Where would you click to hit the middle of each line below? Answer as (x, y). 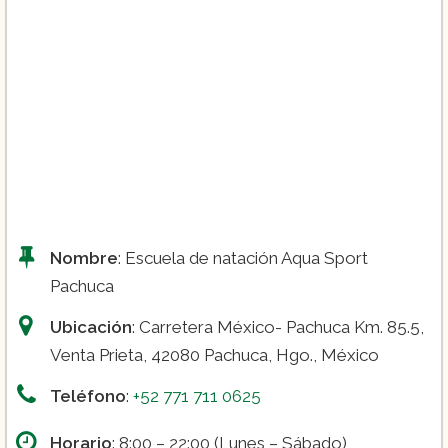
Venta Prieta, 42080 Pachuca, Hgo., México (214, 354)
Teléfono (88, 395)
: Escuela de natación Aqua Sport (243, 257)
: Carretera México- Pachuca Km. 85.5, (278, 326)
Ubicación (91, 326)
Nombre (84, 257)
